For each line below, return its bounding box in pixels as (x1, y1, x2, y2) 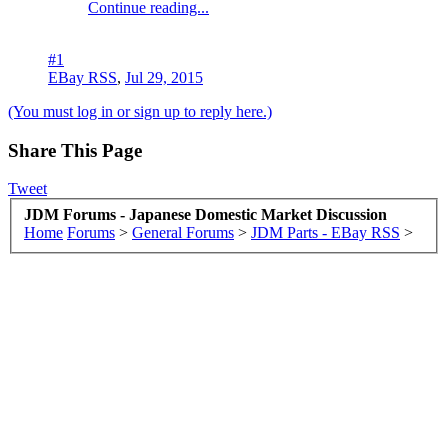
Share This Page (8, 139, 142, 161)
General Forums (132, 223, 234, 241)
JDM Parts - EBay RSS (251, 223, 400, 241)
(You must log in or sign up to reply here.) (8, 102, 272, 120)
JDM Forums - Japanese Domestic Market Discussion (24, 205, 387, 223)
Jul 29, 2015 (125, 68, 203, 86)
